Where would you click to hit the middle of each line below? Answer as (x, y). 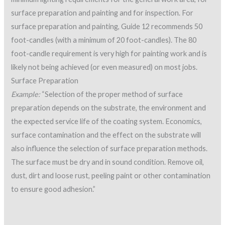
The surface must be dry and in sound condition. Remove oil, (108, 162)
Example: (26, 94)
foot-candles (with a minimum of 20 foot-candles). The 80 (104, 40)
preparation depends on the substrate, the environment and (109, 108)
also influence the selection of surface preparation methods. (109, 149)
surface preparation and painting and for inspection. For (102, 13)
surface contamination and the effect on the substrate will (106, 135)
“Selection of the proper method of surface (112, 94)
